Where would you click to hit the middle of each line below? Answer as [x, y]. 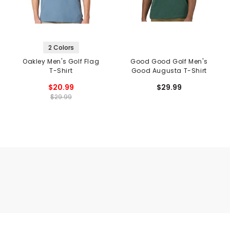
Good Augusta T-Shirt [169, 71]
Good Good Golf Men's [169, 62]
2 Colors [61, 48]
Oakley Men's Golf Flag [61, 62]
